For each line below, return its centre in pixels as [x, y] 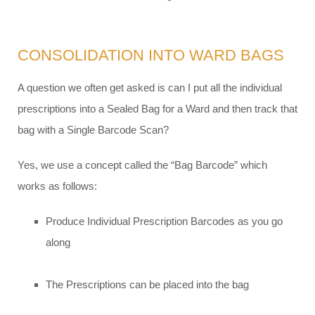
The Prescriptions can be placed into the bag [147, 285]
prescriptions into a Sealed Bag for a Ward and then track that [157, 109]
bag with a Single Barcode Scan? [93, 130]
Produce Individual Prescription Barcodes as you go [164, 221]
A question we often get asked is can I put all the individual [150, 88]
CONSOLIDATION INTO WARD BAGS [151, 56]
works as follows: [57, 186]
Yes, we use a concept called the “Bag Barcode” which [142, 165]
